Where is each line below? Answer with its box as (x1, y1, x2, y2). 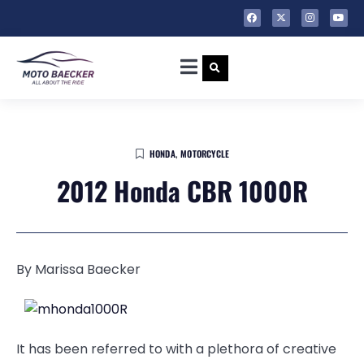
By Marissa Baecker (16, 260, 141, 279)
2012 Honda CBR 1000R (56, 171, 308, 210)
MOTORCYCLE (180, 147, 230, 161)
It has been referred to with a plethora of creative (16, 340, 336, 359)
